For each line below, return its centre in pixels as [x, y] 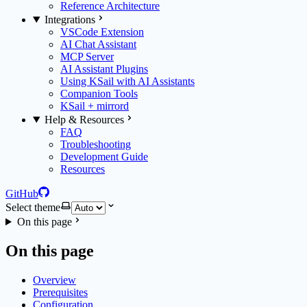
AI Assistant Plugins [104, 69]
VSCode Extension [102, 32]
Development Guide [104, 157]
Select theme [33, 207]
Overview [54, 280]
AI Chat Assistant [98, 44]
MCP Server [87, 57]
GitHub [22, 194]
